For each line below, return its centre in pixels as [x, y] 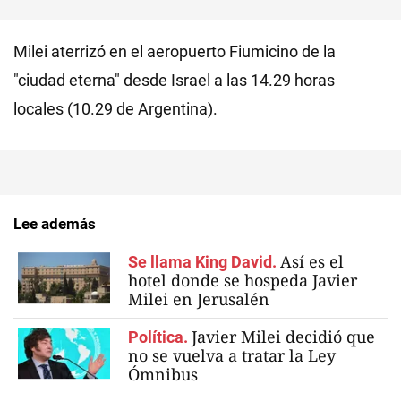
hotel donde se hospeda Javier [243, 280]
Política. [158, 337]
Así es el [312, 261]
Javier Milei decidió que [283, 336]
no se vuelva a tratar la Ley [232, 355]
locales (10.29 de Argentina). [115, 108]
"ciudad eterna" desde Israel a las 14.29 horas [174, 80]
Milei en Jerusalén [199, 299]
